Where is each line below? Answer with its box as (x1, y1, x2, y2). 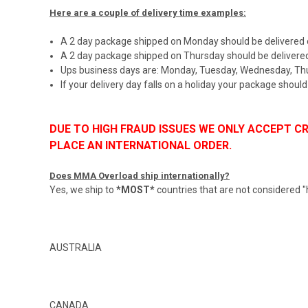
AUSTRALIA (49, 241, 102, 253)
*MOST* (116, 184, 155, 195)
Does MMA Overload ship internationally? (49, 170, 230, 181)
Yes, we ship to (49, 184, 116, 195)
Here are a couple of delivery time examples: (49, 7, 246, 18)
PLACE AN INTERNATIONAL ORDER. (49, 138, 232, 152)
